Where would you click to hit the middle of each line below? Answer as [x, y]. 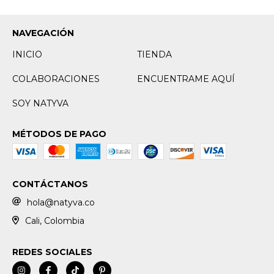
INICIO [27, 54]
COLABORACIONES [56, 79]
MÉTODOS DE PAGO [59, 134]
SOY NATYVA [40, 103]
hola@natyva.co [61, 202]
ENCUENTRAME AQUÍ [186, 79]
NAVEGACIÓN [43, 33]
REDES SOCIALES [52, 252]
